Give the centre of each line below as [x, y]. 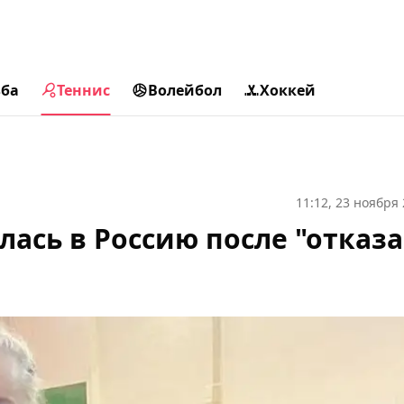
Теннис [83, 90]
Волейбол [185, 90]
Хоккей [288, 90]
